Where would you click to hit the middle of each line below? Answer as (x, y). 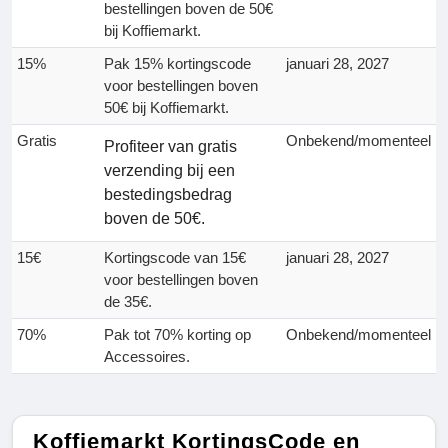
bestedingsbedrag (168, 195)
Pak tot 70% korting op (177, 335)
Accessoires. (147, 357)
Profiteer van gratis (170, 147)
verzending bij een (169, 171)
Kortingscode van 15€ (175, 258)
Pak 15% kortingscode (177, 64)
